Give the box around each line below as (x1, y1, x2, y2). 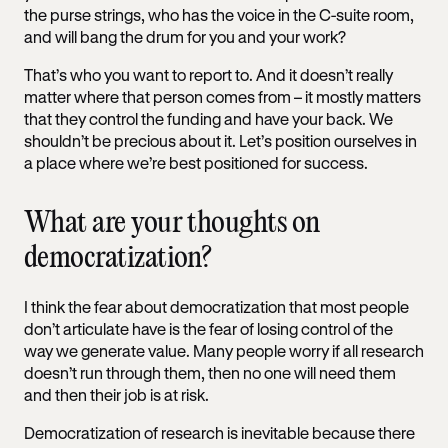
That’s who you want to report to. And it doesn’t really (24, 64, 393, 84)
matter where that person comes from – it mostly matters (24, 86, 421, 106)
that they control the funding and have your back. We (24, 108, 393, 128)
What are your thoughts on (24, 208, 320, 238)
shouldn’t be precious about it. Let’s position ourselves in (24, 130, 417, 150)
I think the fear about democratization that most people (24, 296, 409, 316)
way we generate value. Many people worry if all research (24, 340, 424, 360)
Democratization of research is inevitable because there (24, 422, 415, 442)
